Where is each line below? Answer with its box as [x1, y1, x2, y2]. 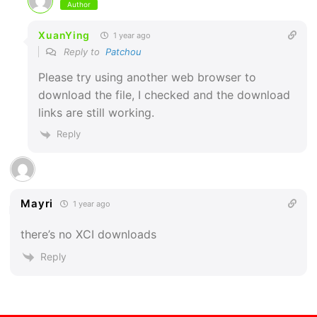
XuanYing [38, 29, 91, 42]
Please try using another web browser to [38, 70, 257, 85]
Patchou [105, 46, 142, 58]
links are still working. [38, 105, 155, 120]
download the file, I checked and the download [38, 88, 291, 103]
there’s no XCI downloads [21, 226, 157, 241]
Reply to [61, 46, 106, 58]
